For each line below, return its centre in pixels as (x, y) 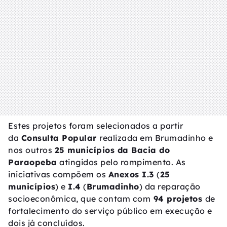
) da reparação (170, 186)
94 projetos (178, 199)
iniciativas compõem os (58, 174)
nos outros (31, 150)
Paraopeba (33, 162)
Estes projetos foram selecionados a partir (96, 126)
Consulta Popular (60, 138)
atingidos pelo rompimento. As (121, 162)
